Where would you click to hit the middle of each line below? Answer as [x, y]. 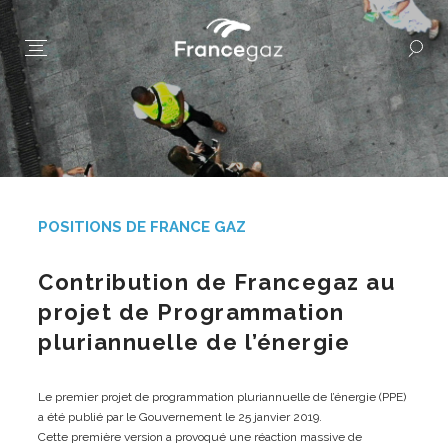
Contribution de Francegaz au [216, 281]
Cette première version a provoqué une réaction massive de [200, 436]
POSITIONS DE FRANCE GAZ [142, 226]
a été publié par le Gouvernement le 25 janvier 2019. [180, 416]
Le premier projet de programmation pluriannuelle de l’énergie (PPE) [222, 396]
